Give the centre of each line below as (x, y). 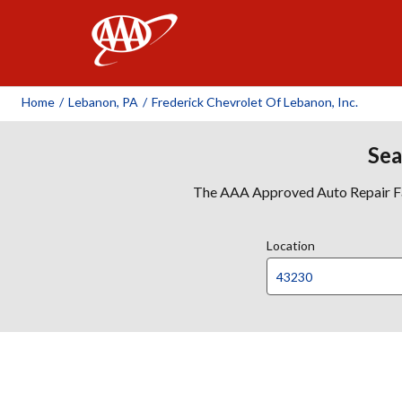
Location (291, 245)
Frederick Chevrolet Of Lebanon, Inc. (255, 102)
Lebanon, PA (103, 102)
